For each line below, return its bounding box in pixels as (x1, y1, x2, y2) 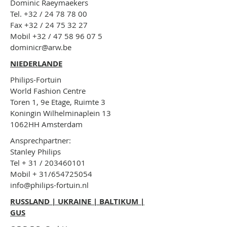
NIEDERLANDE (10, 58, 62, 69)
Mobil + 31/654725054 (10, 169, 92, 179)
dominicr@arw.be (10, 42, 71, 52)
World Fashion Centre (10, 86, 86, 96)
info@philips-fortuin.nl (10, 180, 89, 190)
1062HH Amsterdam (10, 119, 83, 129)
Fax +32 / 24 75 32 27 (10, 20, 88, 30)
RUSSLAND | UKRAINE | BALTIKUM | (10, 196, 144, 207)
